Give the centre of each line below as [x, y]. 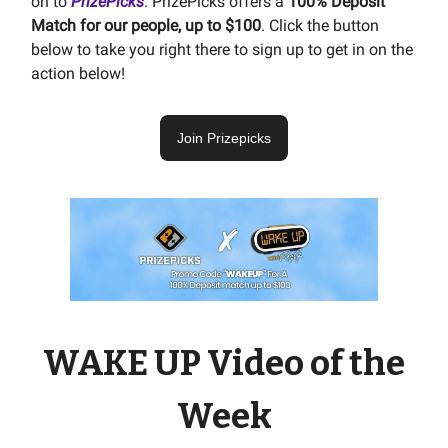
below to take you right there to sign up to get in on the [222, 50]
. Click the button [320, 26]
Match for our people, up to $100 [146, 26]
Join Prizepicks [224, 138]
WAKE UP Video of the [224, 363]
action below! [80, 74]
